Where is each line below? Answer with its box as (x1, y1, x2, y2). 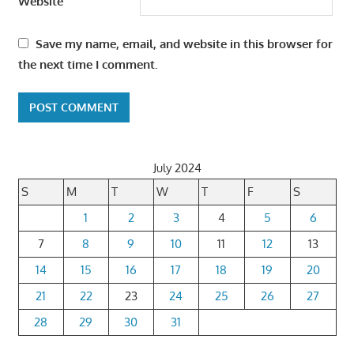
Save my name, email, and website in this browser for (35, 36, 333, 51)
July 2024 (153, 160, 201, 176)
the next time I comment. (17, 56, 157, 72)
